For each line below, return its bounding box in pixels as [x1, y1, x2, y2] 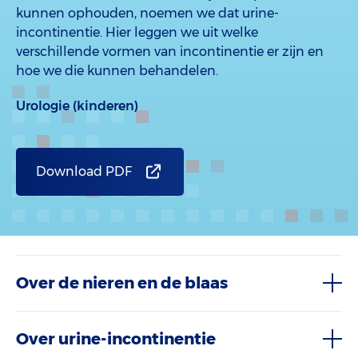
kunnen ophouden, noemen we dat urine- [16, 6, 279, 21]
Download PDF [36, 164, 132, 179]
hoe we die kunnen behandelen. [16, 63, 218, 78]
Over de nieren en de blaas [16, 273, 228, 292]
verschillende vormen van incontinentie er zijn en [16, 44, 324, 59]
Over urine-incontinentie [16, 329, 216, 348]
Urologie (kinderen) [16, 98, 138, 113]
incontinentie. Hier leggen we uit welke [16, 25, 258, 40]
